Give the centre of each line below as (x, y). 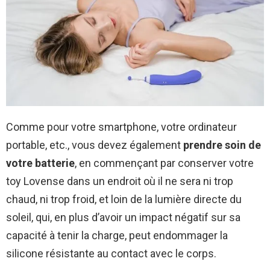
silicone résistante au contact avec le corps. (111, 254)
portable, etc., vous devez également (95, 145)
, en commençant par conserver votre (164, 163)
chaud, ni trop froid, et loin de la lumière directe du (124, 199)
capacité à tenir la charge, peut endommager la (117, 236)
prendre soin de (222, 145)
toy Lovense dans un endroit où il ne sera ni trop (120, 181)
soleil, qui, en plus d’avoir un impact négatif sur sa (123, 218)
